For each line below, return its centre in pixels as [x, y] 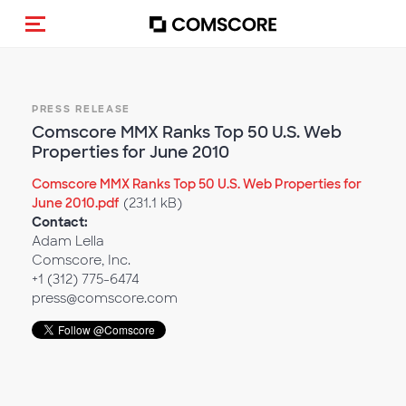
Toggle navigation [107, 39]
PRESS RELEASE [82, 109]
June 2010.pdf [76, 203]
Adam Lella [68, 241]
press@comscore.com [105, 298]
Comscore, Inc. [81, 260]
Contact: [60, 222]
